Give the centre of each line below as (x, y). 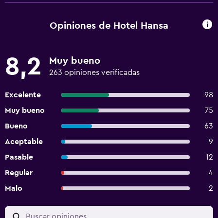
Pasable (19, 157)
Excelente (23, 95)
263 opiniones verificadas (94, 73)
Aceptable (24, 142)
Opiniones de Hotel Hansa (109, 26)
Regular (19, 173)
